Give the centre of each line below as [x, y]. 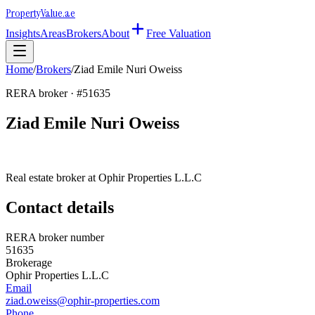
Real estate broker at [52, 177]
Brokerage [29, 262]
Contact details [60, 207]
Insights [23, 33]
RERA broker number [55, 237]
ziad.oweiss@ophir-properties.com [83, 300]
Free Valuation [179, 33]
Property [23, 13]
